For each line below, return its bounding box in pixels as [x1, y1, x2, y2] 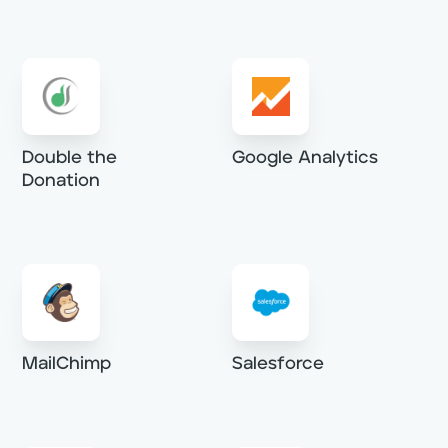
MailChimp [22, 355, 112, 374]
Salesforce [231, 355, 324, 374]
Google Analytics [231, 148, 378, 167]
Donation [22, 171, 101, 190]
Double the [22, 148, 118, 167]
